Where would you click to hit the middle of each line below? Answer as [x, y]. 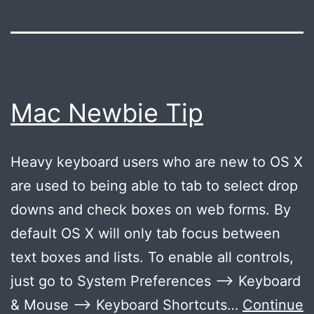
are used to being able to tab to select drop [154, 185]
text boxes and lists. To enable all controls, [152, 257]
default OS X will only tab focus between [145, 233]
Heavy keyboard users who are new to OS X [157, 162]
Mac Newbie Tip [107, 112]
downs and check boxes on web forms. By [151, 209]
